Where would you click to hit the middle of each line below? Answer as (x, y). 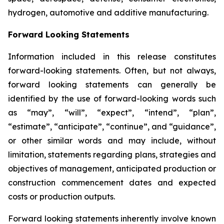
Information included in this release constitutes (112, 56)
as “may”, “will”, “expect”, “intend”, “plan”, (112, 112)
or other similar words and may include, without (112, 140)
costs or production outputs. (61, 196)
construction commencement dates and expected (112, 182)
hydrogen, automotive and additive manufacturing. (108, 12)
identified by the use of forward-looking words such (112, 98)
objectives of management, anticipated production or (112, 168)
